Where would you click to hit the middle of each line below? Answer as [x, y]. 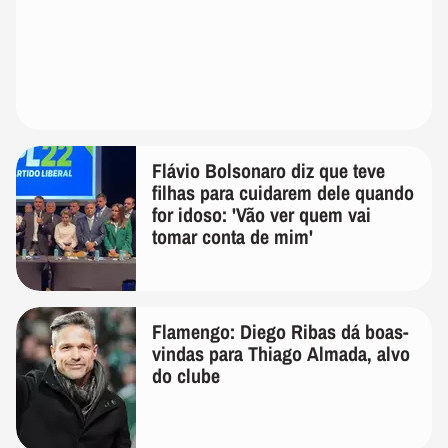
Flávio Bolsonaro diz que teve [268, 170]
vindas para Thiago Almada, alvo [281, 353]
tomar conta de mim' [232, 236]
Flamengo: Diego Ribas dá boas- [280, 331]
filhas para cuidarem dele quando [283, 192]
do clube [186, 375]
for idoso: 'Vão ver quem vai [261, 214]
